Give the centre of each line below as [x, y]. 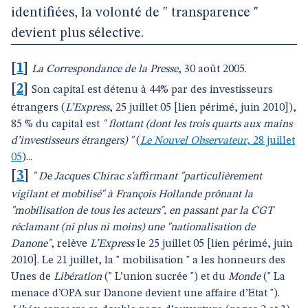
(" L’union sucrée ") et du [165, 277]
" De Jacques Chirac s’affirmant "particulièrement [147, 177]
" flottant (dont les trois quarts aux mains [197, 124]
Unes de [32, 277]
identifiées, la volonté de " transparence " [135, 13]
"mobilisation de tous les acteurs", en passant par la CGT [142, 211]
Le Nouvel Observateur [194, 141]
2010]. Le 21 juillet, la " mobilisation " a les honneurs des [148, 261]
